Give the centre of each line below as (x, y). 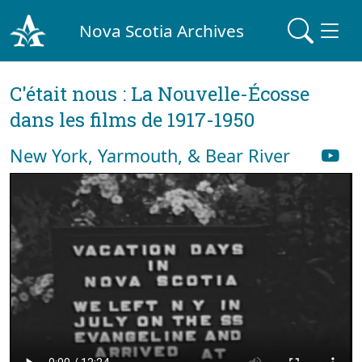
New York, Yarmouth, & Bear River (150, 156)
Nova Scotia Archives (162, 30)
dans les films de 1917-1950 (132, 120)
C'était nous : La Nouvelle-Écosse (160, 94)
